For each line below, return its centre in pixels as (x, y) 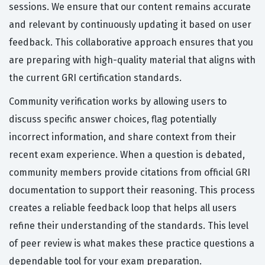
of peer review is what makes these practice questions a (132, 244)
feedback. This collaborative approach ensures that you (131, 43)
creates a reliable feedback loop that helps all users (123, 208)
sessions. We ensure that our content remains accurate (130, 7)
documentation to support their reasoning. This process (132, 190)
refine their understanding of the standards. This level (129, 226)
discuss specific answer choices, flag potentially (113, 119)
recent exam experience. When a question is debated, (127, 155)
